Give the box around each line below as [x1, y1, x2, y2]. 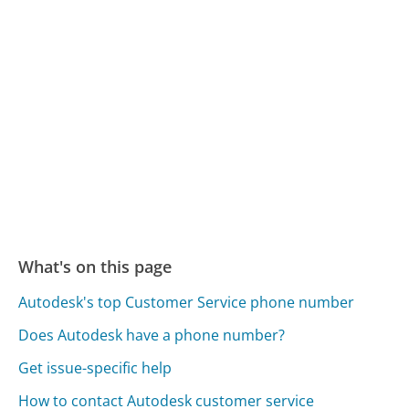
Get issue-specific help [18, 358, 173, 379]
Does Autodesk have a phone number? [18, 325, 286, 346]
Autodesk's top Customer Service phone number [18, 292, 355, 313]
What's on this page [18, 255, 173, 278]
